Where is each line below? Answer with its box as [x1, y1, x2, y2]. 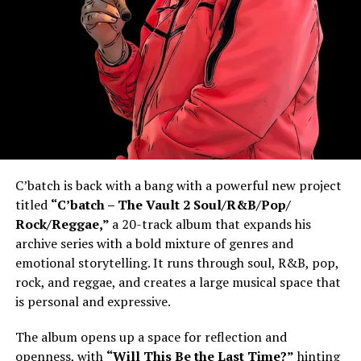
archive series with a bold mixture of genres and [15, 234, 293, 253]
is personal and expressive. [15, 293, 171, 311]
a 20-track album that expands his [111, 215, 311, 234]
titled [15, 196, 51, 214]
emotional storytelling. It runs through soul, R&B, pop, [15, 254, 338, 272]
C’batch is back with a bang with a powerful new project [15, 176, 342, 195]
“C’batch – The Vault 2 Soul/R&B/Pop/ [50, 196, 291, 214]
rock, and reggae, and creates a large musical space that [15, 273, 341, 292]
